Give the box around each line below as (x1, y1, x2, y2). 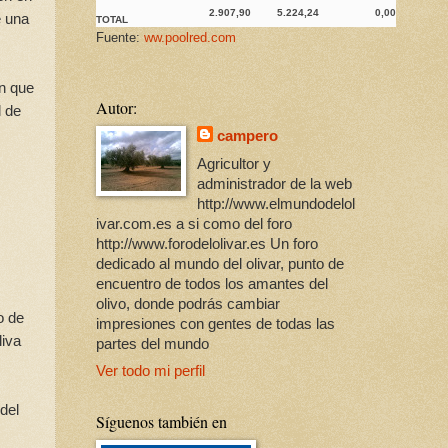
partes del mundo (96, 335, 209, 352)
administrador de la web (197, 175, 353, 192)
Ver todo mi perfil (96, 363, 205, 380)
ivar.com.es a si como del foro (96, 215, 292, 232)
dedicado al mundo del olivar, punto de (96, 255, 344, 272)
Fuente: (96, 30, 144, 46)
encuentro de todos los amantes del (96, 275, 328, 292)
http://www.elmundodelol (197, 195, 356, 212)
